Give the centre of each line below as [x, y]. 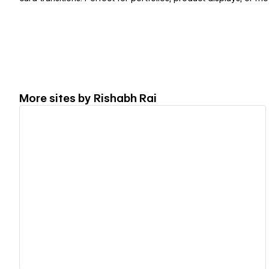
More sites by [56, 98]
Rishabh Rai [125, 98]
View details [138, 188]
